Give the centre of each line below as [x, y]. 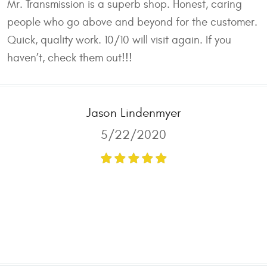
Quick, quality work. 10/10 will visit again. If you [119, 40]
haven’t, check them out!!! [70, 58]
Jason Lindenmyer [133, 113]
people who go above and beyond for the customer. [132, 22]
